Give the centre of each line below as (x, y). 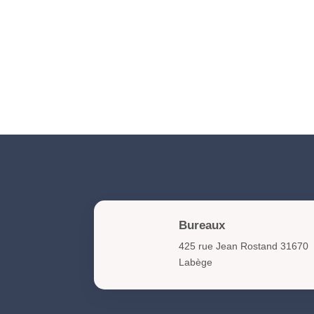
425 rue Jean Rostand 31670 (243, 246)
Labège (195, 262)
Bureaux (202, 225)
